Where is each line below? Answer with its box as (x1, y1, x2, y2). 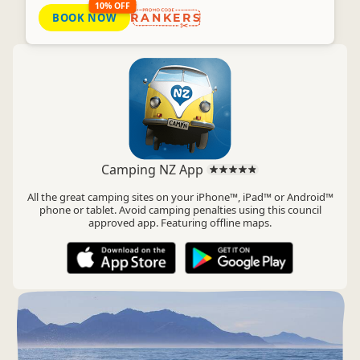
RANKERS (130, 10, 202, 25)
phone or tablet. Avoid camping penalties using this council (39, 202, 321, 217)
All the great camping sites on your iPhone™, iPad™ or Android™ (27, 190, 333, 204)
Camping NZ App (101, 161, 207, 178)
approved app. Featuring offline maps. (88, 215, 272, 230)
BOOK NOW (52, 10, 117, 25)
